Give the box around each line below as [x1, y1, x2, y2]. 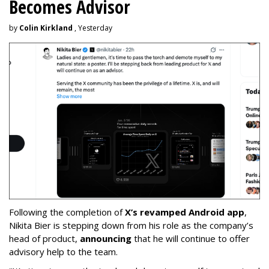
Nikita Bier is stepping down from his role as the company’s [9, 219, 253, 231]
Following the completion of [9, 205, 125, 218]
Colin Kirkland [19, 22, 73, 33]
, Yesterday [73, 22, 112, 33]
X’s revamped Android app [125, 205, 244, 218]
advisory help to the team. [9, 245, 118, 258]
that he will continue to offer [131, 232, 250, 244]
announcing [80, 232, 131, 244]
